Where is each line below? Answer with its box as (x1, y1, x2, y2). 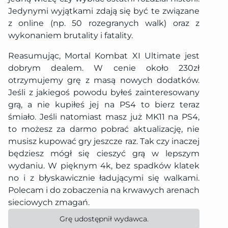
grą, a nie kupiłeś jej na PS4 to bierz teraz (8, 100, 199, 110)
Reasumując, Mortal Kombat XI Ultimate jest (8, 51, 199, 61)
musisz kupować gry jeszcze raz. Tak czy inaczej (8, 136, 199, 147)
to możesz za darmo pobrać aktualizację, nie (8, 124, 199, 134)
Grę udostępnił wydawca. (59, 214, 149, 224)
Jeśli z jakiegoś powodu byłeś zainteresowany (8, 88, 199, 98)
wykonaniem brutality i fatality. (8, 31, 133, 41)
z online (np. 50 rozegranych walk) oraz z (8, 18, 199, 28)
